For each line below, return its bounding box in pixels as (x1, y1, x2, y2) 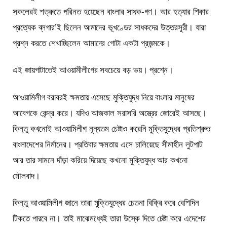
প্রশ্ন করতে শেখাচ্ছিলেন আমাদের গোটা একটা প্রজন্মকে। (13, 39, 171, 49)
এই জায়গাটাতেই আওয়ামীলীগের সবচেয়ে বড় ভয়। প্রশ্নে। (13, 65, 174, 75)
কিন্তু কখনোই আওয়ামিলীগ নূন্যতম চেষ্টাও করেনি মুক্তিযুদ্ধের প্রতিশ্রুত (13, 124, 210, 134)
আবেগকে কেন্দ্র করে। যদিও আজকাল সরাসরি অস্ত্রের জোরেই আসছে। (13, 108, 207, 118)
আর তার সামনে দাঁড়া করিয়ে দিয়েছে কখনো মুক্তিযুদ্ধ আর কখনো (13, 155, 187, 165)
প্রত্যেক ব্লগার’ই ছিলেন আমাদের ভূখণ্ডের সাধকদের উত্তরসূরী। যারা (13, 23, 206, 33)
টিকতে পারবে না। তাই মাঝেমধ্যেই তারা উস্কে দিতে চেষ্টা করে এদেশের (13, 213, 206, 223)
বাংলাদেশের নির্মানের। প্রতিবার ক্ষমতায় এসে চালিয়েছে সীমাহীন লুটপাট (13, 139, 203, 149)
